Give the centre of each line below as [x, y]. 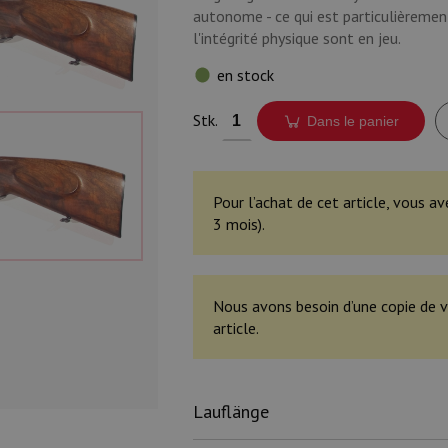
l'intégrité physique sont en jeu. [296, 38]
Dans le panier [353, 121]
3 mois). [238, 224]
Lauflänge [230, 411]
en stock [245, 75]
